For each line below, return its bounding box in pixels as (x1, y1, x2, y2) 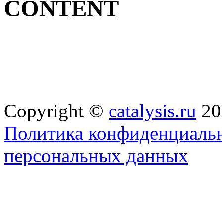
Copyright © (4, 100, 109, 121)
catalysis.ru (109, 100, 196, 121)
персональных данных (4, 144, 188, 166)
